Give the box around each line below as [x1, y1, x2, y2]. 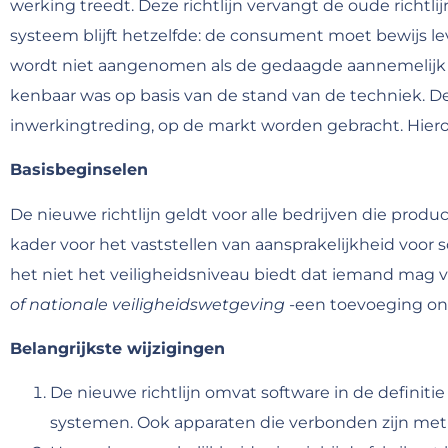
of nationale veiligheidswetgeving [10, 294, 285, 314]
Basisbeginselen [10, 160, 148, 180]
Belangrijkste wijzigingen [10, 338, 225, 358]
